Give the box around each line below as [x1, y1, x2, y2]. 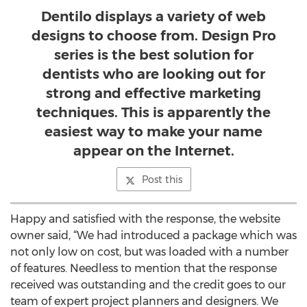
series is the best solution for [53, 47, 254, 63]
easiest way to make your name [45, 123, 262, 140]
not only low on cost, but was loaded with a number [10, 245, 288, 258]
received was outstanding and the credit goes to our [10, 278, 286, 291]
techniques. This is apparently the [36, 104, 271, 121]
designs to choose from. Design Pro [31, 27, 276, 44]
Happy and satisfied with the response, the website [10, 212, 280, 225]
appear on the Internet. [73, 143, 234, 159]
